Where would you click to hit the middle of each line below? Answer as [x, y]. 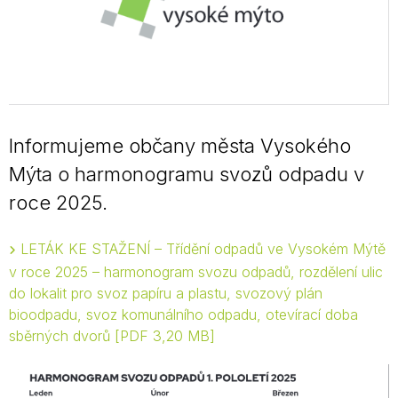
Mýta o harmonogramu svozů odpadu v [187, 174]
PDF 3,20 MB [165, 335]
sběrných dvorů [62, 335]
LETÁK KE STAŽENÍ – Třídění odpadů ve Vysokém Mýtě [203, 248]
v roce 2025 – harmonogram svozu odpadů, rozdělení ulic [196, 271]
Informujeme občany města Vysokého [180, 145]
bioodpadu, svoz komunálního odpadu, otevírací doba [183, 314]
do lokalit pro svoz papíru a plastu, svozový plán [166, 293]
